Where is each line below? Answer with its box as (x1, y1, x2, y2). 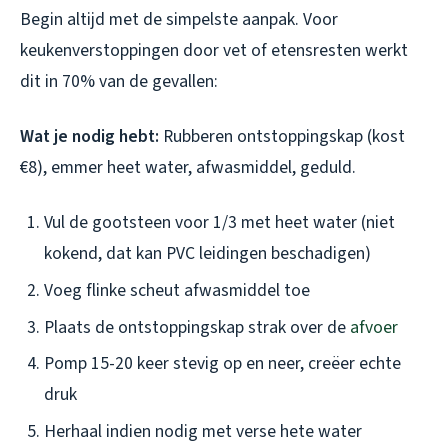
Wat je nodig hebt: (20, 124, 159, 150)
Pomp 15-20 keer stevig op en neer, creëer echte (44, 351, 401, 377)
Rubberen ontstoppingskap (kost (159, 124, 405, 150)
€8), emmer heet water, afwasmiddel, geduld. (20, 155, 356, 181)
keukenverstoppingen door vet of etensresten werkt (20, 38, 408, 64)
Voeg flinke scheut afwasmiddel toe (44, 277, 310, 303)
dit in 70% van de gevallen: (20, 69, 218, 95)
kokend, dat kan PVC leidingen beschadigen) (44, 241, 371, 267)
